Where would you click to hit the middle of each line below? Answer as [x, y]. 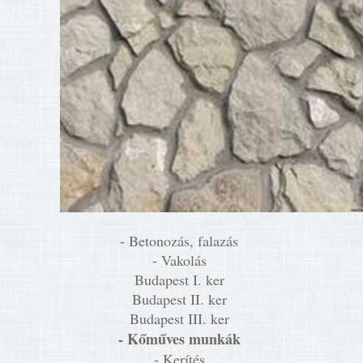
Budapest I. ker [181, 280]
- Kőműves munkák [179, 339]
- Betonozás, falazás [181, 241]
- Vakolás [181, 260]
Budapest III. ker [181, 318]
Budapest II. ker [181, 299]
